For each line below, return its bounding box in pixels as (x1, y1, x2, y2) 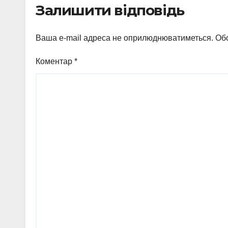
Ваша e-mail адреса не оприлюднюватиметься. (36, 33, 213, 42)
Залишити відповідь (36, 1, 184, 19)
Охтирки (44, 4, 99, 19)
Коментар (36, 56, 74, 66)
